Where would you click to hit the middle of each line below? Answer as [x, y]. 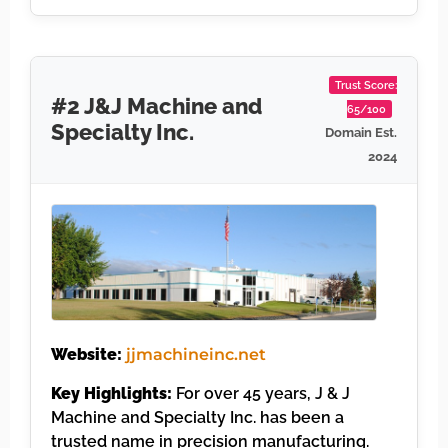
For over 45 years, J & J [261, 393]
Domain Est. [361, 133]
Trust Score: [366, 85]
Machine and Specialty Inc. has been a [197, 417]
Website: [86, 355]
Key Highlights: [111, 393]
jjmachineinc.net [196, 355]
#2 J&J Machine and [156, 106]
